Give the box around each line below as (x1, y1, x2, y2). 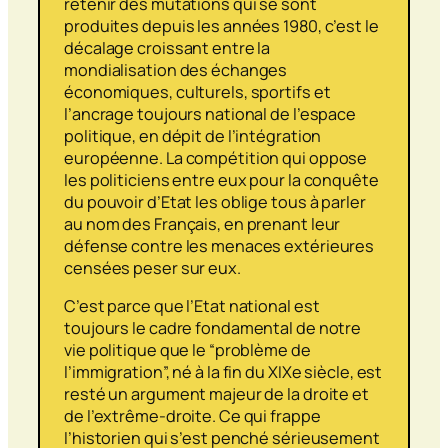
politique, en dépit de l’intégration (64, 125, 322, 148)
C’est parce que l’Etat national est (64, 295, 320, 318)
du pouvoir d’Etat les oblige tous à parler (64, 191, 366, 214)
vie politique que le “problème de (64, 339, 311, 362)
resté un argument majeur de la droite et (64, 383, 369, 406)
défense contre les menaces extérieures (64, 235, 375, 258)
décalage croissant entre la (64, 37, 271, 60)
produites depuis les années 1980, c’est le (64, 15, 379, 38)
